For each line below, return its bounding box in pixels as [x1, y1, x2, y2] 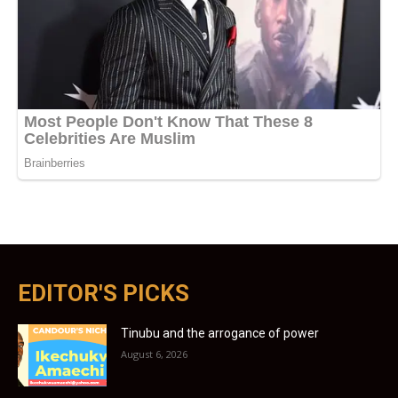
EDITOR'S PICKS [18, 279, 189, 306]
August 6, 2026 [121, 346, 187, 361]
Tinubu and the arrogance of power [121, 325, 319, 340]
